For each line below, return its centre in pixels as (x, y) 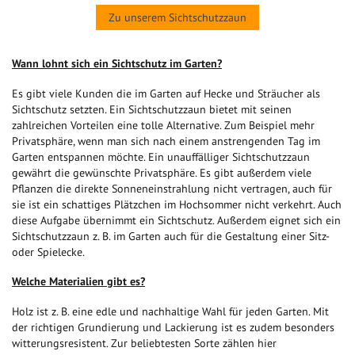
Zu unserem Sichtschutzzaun (177, 17)
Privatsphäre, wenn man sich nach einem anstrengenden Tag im (166, 141)
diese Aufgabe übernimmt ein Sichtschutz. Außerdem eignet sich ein (176, 220)
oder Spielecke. (48, 252)
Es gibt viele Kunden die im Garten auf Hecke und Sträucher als (166, 93)
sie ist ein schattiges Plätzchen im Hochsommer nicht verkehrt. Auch (177, 204)
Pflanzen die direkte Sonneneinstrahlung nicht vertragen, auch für (172, 188)
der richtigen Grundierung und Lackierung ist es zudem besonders (173, 327)
